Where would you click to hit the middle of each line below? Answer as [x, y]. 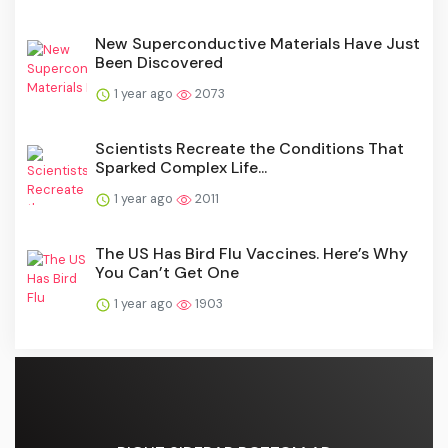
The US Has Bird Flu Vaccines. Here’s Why [251, 253]
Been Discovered [159, 62]
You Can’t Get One [167, 272]
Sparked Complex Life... [181, 167]
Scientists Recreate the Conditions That [249, 148]
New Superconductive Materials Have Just [257, 43]
